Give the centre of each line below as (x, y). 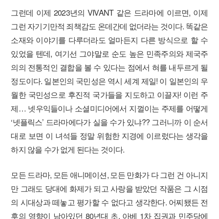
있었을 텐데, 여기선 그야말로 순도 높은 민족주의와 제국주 (109, 54)
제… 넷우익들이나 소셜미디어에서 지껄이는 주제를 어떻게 (109, 108)
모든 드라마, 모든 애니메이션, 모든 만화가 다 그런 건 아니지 (109, 175)
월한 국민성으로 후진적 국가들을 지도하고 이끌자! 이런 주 (109, 95)
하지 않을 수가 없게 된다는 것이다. (68, 149)
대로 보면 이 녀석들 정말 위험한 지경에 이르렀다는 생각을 (109, 136)
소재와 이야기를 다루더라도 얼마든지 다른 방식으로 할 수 (109, 40)
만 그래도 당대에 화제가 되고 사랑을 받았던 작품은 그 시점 (109, 188)
